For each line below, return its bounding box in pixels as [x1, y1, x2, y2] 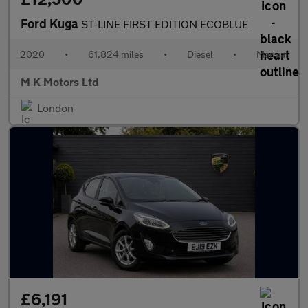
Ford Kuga [21, 16, 81, 31]
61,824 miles [88, 48, 144, 60]
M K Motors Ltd [21, 75, 99, 88]
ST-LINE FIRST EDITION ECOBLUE [81, 17, 248, 30]
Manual [256, 48, 288, 60]
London [37, 101, 74, 114]
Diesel [187, 48, 213, 60]
